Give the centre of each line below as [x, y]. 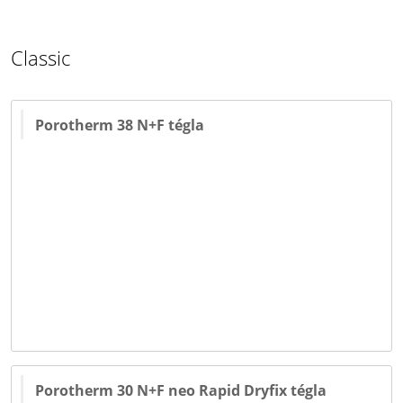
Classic [40, 57]
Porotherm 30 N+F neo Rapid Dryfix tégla [181, 390]
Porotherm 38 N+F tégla [120, 125]
